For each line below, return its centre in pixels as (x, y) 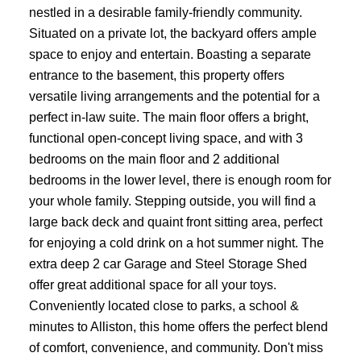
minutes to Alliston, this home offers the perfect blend (178, 326)
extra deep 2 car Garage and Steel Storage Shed (168, 263)
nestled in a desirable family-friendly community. (165, 12)
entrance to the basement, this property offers (156, 75)
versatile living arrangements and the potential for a (174, 95)
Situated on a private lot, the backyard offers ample (172, 33)
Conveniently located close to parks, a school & (164, 305)
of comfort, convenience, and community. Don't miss (176, 347)
